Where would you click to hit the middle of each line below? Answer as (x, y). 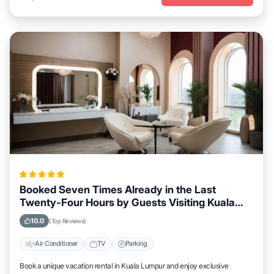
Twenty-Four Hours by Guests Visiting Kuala (127, 202)
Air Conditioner (56, 244)
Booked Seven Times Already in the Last (118, 189)
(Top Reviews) (68, 220)
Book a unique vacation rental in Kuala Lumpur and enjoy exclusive (124, 265)
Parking (136, 244)
